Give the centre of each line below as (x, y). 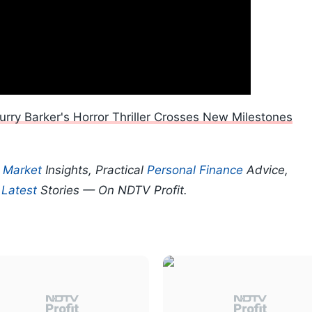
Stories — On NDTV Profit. (112, 190)
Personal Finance (195, 170)
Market (22, 170)
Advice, (266, 170)
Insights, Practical (94, 170)
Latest (19, 190)
